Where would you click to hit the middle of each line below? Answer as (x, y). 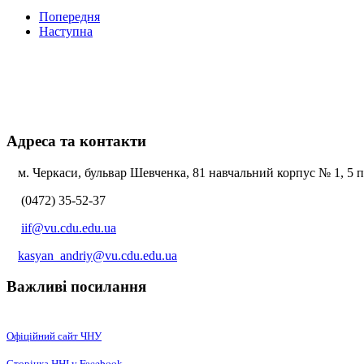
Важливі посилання (76, 287)
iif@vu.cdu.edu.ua (69, 227)
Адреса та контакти (76, 141)
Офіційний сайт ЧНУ (54, 336)
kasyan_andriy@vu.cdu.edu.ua (97, 255)
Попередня (69, 17)
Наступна (66, 32)
